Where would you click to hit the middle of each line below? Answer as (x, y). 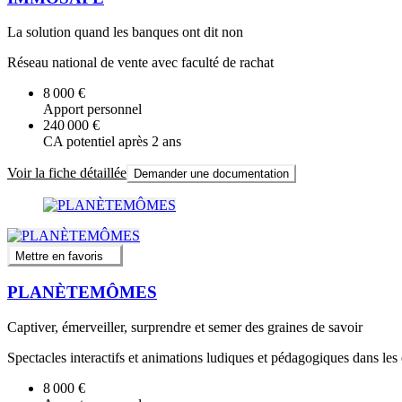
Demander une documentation (211, 174)
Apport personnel (92, 109)
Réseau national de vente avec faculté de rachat (140, 63)
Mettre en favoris (59, 256)
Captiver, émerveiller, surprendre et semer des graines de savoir (185, 328)
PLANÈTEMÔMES (82, 293)
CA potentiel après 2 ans (112, 142)
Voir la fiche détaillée (67, 173)
